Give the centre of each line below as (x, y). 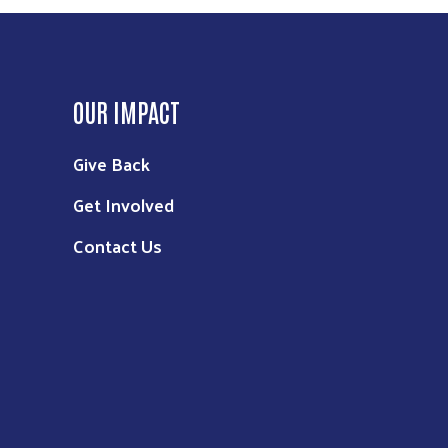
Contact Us (117, 245)
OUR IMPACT (126, 110)
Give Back (111, 163)
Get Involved (123, 204)
